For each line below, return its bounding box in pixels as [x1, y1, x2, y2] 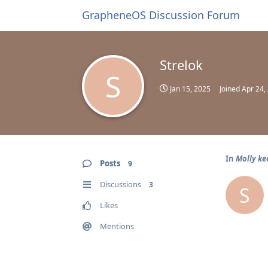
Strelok [160, 56, 203, 74]
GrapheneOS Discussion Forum [82, 8, 240, 22]
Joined [220, 84, 242, 94]
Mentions [100, 221, 134, 232]
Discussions [100, 179, 141, 190]
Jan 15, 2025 [170, 84, 211, 94]
